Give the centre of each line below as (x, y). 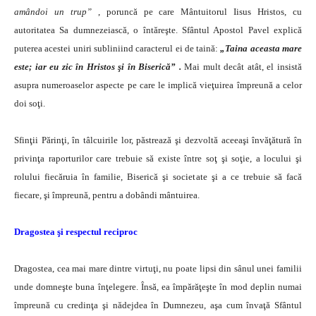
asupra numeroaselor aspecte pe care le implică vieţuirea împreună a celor (158, 85)
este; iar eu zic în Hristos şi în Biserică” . (98, 66)
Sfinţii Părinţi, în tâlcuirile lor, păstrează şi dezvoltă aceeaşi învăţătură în (158, 140)
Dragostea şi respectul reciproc (76, 231)
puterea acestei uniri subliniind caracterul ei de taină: (117, 48)
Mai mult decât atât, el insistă (242, 66)
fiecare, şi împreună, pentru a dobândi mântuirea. (107, 195)
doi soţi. (30, 103)
